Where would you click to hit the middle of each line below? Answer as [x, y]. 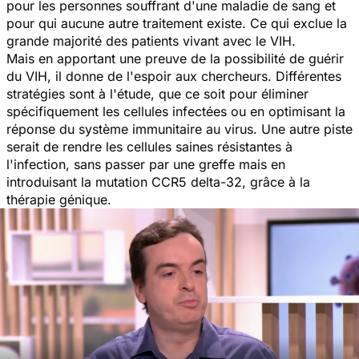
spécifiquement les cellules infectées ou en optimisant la [176, 111]
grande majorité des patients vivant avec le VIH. [151, 40]
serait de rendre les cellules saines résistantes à [149, 146]
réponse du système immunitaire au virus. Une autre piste [179, 129]
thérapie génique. [83, 199]
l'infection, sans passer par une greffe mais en [146, 164]
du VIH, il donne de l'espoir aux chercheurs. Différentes [174, 76]
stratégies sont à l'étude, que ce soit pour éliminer [157, 93]
